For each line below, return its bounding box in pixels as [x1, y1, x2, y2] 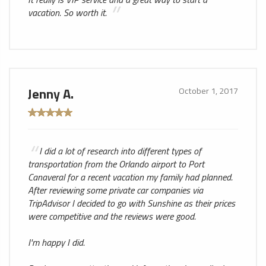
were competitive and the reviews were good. [28, 209, 196, 223]
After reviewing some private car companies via [28, 183, 203, 197]
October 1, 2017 [179, 84, 238, 97]
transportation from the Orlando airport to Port [28, 157, 204, 171]
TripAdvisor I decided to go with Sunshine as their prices [28, 196, 235, 210]
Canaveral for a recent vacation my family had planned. [28, 170, 233, 184]
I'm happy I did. [28, 235, 85, 249]
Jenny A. [28, 84, 74, 104]
